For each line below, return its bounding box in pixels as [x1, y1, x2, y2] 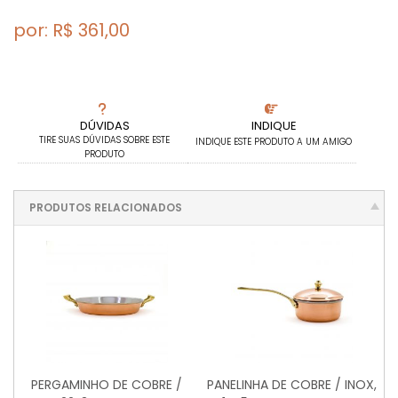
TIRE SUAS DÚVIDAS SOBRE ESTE [39, 133, 171, 147]
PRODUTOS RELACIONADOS [29, 200, 182, 215]
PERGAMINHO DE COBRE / [31, 375, 182, 394]
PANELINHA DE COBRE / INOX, [206, 375, 377, 394]
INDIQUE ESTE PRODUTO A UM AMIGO [195, 135, 353, 148]
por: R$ [13, 18, 78, 43]
